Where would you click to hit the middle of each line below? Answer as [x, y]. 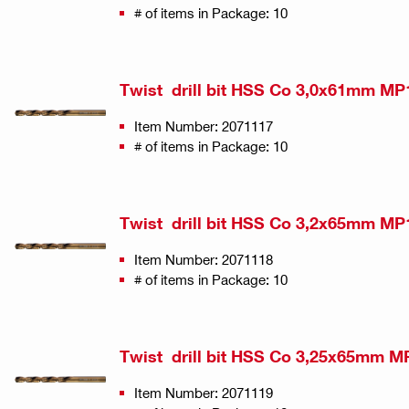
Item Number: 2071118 [204, 259]
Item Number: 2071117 [204, 126]
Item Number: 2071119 [204, 392]
